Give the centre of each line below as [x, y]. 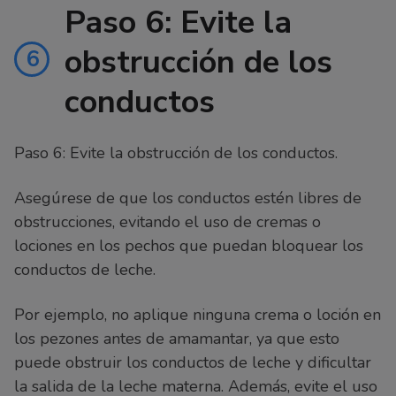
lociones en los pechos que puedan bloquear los [189, 246]
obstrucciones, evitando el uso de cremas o [168, 222]
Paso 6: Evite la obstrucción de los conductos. [176, 153]
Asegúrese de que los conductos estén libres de [188, 198]
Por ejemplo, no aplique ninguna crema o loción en [198, 315]
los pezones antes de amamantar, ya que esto [177, 339]
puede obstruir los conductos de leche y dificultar [193, 363]
